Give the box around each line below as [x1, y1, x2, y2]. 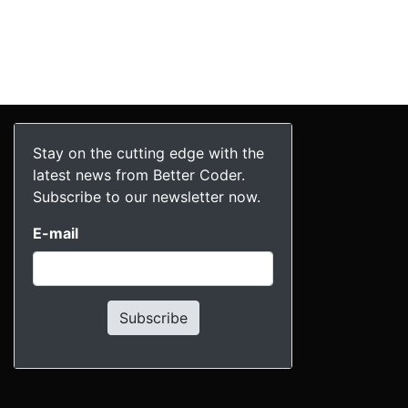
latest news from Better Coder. [33, 165, 245, 184]
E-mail [33, 223, 78, 242]
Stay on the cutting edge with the [33, 143, 264, 162]
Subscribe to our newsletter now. [33, 187, 260, 206]
